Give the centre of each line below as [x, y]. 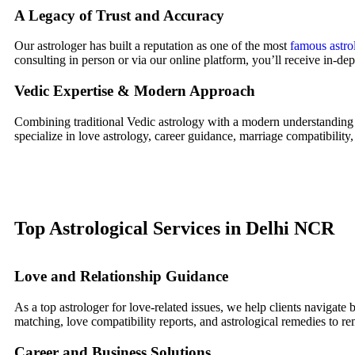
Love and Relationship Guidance [121, 277]
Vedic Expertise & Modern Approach [135, 90]
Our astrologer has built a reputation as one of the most [152, 46]
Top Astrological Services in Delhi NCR [174, 228]
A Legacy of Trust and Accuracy [119, 15]
